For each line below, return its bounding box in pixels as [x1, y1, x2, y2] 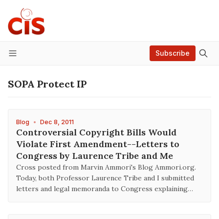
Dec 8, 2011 [40, 118, 74, 126]
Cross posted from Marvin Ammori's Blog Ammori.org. [16, 163, 196, 172]
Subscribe [155, 49, 190, 57]
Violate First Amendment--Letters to [16, 138, 179, 150]
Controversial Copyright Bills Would [16, 127, 176, 138]
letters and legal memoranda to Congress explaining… [16, 184, 193, 193]
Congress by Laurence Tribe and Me [16, 150, 173, 161]
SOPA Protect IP [8, 78, 87, 90]
